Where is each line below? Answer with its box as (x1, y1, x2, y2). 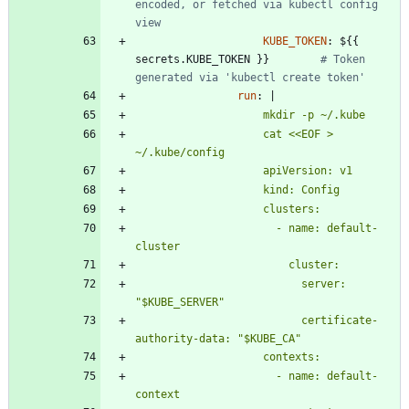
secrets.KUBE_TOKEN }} (135, 53, 314, 67)
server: (135, 278, 301, 291)
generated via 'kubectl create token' (135, 71, 365, 85)
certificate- (135, 314, 301, 328)
